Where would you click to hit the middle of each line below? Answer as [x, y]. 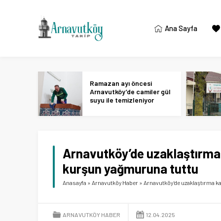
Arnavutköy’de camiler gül [130, 92]
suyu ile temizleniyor [122, 100]
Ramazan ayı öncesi [121, 83]
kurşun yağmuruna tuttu [130, 168]
